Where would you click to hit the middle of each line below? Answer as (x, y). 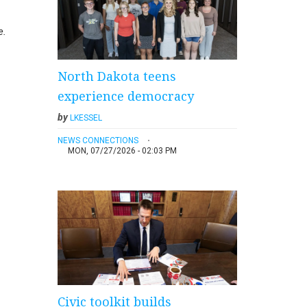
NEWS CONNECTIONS (98, 140)
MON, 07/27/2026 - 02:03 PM (122, 150)
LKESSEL (86, 118)
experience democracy (125, 96)
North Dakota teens (116, 76)
